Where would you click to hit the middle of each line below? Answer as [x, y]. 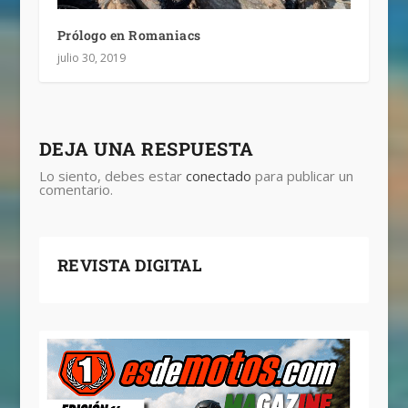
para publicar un [302, 176]
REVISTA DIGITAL [130, 265]
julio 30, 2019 [91, 58]
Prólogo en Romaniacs [129, 35]
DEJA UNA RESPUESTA [146, 148]
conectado [218, 176]
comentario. [76, 189]
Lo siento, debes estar [112, 176]
